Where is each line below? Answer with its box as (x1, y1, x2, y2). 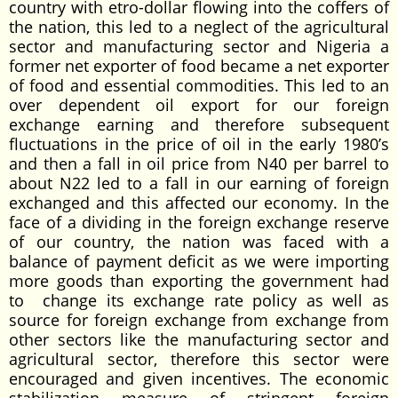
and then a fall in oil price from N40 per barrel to (9, 153, 389, 174)
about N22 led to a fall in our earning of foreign (9, 172, 389, 194)
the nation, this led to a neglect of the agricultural (9, 16, 389, 37)
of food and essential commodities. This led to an (9, 75, 389, 96)
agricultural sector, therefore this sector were (9, 348, 389, 370)
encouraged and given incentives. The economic (9, 368, 389, 389)
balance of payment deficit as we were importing (9, 251, 389, 272)
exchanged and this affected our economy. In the (9, 192, 389, 213)
